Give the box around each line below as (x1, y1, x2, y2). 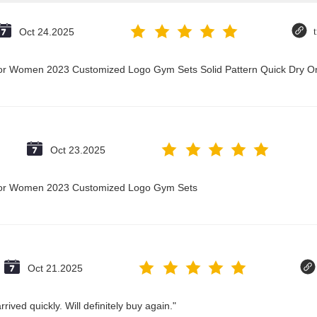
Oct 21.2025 (28, 263, 83, 274)
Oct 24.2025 (19, 26, 74, 38)
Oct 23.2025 (50, 144, 105, 156)
